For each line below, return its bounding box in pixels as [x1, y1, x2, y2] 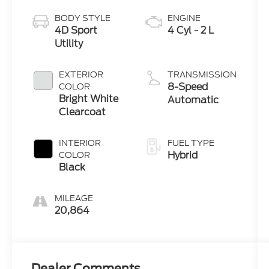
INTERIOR [59, 137, 101, 150]
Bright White [59, 92, 119, 106]
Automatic [167, 93, 219, 107]
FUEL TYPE [167, 137, 214, 150]
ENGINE [167, 12, 201, 25]
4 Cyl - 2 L [167, 23, 214, 38]
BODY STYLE [55, 12, 111, 25]
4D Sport [55, 23, 98, 38]
